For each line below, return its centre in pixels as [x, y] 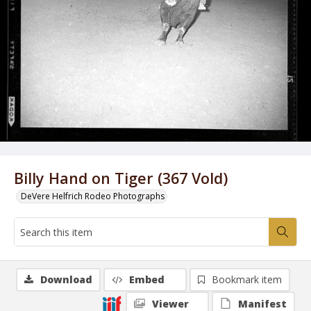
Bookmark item [247, 279]
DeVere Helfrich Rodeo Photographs [93, 196]
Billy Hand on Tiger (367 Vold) [121, 178]
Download [66, 279]
